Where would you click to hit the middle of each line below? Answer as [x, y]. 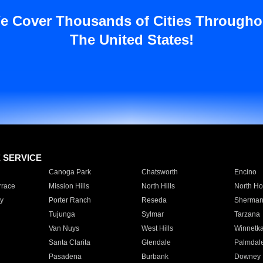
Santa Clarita [69, 242]
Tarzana [247, 214]
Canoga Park [70, 172]
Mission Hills [69, 186]
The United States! [131, 40]
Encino [245, 172]
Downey [247, 257]
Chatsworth [159, 172]
